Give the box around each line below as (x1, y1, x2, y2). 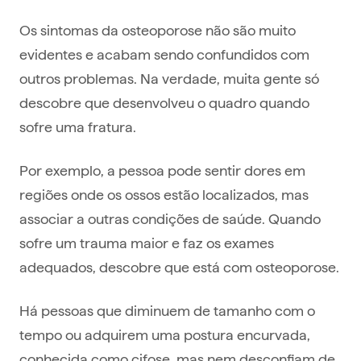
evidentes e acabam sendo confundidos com (19, 44, 309, 64)
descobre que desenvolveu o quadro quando (19, 93, 309, 112)
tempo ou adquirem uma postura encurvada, (19, 325, 310, 344)
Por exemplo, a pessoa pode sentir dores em (19, 160, 305, 180)
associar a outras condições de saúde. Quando (19, 209, 321, 228)
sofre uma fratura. (19, 117, 136, 136)
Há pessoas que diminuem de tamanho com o (19, 301, 315, 320)
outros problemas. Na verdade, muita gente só (19, 68, 319, 88)
